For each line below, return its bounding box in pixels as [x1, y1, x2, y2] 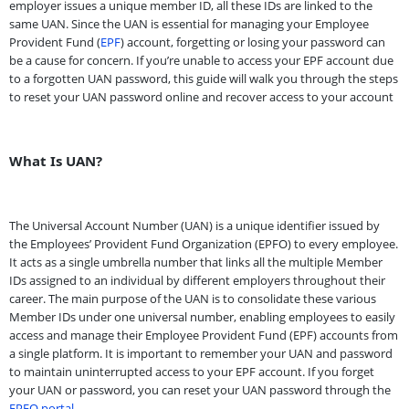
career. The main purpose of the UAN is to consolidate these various [9, 289, 376, 307]
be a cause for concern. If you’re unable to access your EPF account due [9, 51, 393, 68]
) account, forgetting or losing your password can [121, 33, 385, 50]
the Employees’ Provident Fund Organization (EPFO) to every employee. [9, 235, 398, 252]
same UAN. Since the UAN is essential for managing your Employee [9, 15, 369, 32]
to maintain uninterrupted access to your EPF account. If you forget [9, 362, 374, 380]
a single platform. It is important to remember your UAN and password [9, 344, 393, 362]
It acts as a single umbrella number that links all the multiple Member [9, 253, 383, 270]
